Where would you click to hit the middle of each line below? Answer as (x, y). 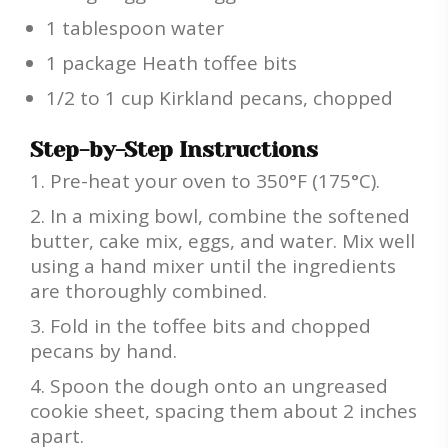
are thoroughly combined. (148, 290)
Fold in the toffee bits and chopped (210, 325)
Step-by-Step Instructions (174, 149)
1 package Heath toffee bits (171, 62)
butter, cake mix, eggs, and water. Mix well (222, 240)
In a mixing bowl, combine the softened (230, 215)
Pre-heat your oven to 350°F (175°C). (215, 180)
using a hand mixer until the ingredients (213, 265)
